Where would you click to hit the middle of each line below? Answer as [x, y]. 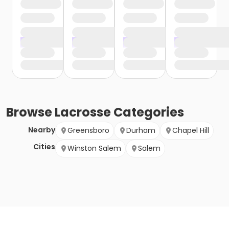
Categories [147, 112]
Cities [44, 147]
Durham [141, 131]
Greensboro [88, 131]
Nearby [42, 130]
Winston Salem [94, 148]
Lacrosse [83, 112]
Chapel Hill [191, 131]
